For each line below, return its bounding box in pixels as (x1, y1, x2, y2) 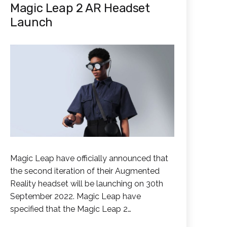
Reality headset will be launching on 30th (10, 179, 163, 189)
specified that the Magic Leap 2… (10, 204, 131, 214)
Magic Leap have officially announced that (10, 154, 168, 164)
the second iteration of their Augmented (10, 166, 160, 176)
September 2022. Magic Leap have (10, 192, 141, 202)
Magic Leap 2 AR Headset (10, 1, 150, 15)
